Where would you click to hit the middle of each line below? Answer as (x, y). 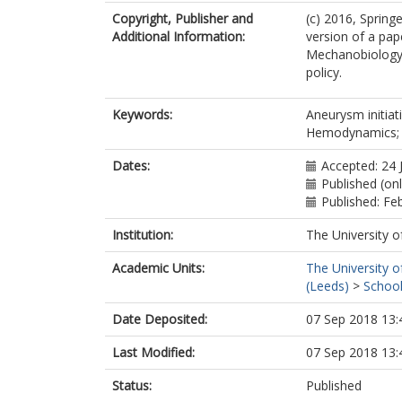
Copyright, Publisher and (183, 18)
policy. (324, 72)
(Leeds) (328, 286)
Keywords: (142, 114)
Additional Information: (179, 36)
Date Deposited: (160, 319)
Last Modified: (153, 352)
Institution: (143, 235)
